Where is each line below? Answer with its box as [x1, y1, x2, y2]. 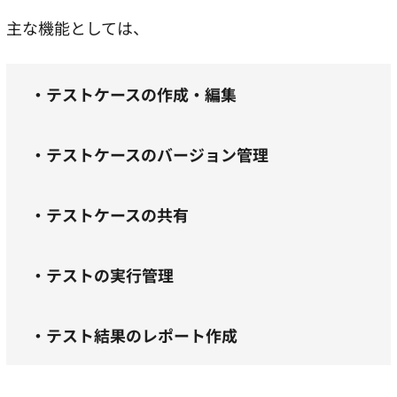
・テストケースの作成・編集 [29, 82, 237, 105]
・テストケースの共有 [29, 202, 189, 226]
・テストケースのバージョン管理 [29, 142, 269, 166]
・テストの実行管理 [29, 262, 174, 286]
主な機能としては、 [6, 15, 149, 39]
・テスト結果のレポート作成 [29, 323, 237, 346]
